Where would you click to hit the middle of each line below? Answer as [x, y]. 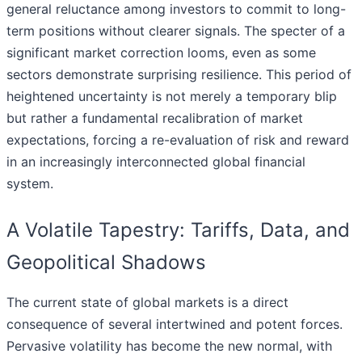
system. [30, 184]
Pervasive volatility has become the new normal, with [169, 346]
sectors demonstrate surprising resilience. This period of [179, 75]
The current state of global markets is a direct [147, 303]
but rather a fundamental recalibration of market [155, 118]
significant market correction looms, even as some [161, 53]
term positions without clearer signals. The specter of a [176, 31]
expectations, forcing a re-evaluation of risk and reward [178, 140]
